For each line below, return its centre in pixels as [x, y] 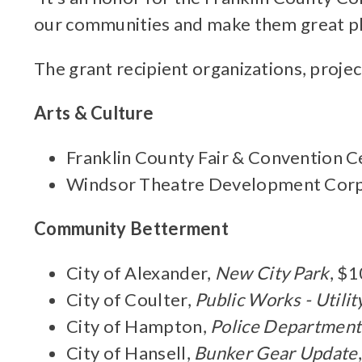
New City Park [272, 273]
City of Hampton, [139, 326]
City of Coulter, [131, 299]
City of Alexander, [141, 273]
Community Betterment [131, 228]
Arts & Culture [94, 113]
